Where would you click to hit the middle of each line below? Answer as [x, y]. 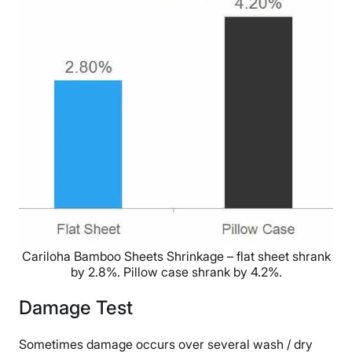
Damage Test [76, 308]
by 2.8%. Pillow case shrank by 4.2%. [176, 271]
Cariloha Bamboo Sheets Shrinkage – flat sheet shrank [176, 256]
